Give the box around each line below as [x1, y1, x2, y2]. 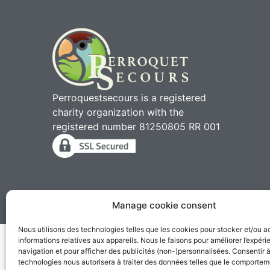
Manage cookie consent [112, 199, 217, 211]
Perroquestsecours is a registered [52, 92, 207, 104]
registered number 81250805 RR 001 [52, 121, 221, 133]
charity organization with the [52, 106, 184, 119]
